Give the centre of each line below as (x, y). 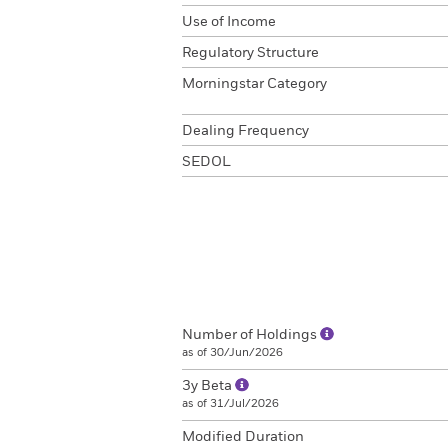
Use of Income (229, 22)
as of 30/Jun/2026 (232, 352)
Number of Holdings (251, 335)
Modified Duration (243, 437)
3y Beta (208, 386)
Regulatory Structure (250, 53)
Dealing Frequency (245, 131)
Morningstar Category (254, 84)
